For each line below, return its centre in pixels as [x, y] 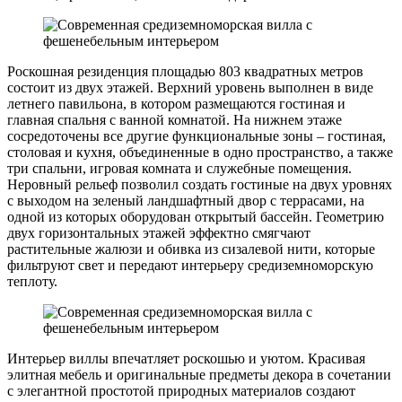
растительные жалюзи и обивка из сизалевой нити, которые [191, 249]
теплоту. [32, 281]
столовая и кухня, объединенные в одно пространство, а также [200, 152]
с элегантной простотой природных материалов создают [181, 390]
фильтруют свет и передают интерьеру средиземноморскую [190, 265]
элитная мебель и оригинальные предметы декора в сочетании [199, 374]
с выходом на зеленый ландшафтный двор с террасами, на [186, 200]
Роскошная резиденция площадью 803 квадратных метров [185, 71]
